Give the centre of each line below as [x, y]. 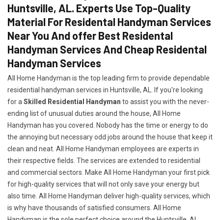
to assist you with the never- [165, 102]
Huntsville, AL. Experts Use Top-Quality [99, 8]
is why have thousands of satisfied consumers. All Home [94, 208]
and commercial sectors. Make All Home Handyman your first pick [109, 172]
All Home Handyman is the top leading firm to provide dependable [109, 78]
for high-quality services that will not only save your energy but [103, 184]
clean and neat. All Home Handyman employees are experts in [103, 149]
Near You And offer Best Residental [90, 35]
